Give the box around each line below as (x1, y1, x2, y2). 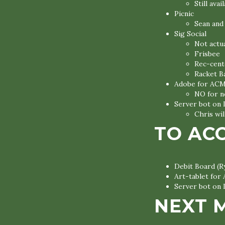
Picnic (174, 9, 194, 18)
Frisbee (194, 49, 220, 58)
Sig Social (174, 29, 206, 38)
